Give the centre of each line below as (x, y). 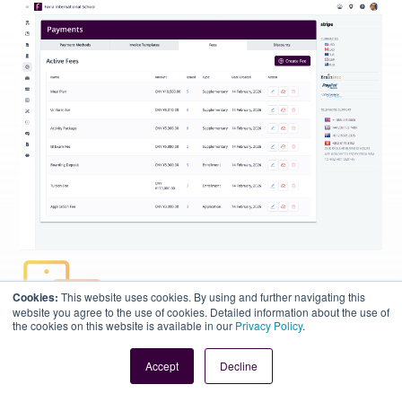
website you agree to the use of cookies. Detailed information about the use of (201, 312)
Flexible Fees (89, 385)
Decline (238, 366)
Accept (162, 366)
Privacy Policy (269, 325)
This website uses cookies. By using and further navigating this (212, 297)
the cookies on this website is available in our (124, 325)
